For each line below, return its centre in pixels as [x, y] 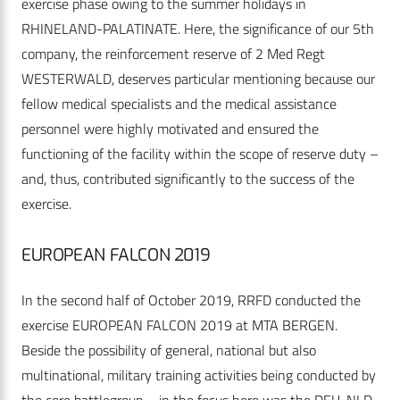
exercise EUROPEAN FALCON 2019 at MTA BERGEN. [179, 325]
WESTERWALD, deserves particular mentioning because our [198, 79]
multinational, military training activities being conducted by [199, 375]
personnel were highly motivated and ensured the [170, 129]
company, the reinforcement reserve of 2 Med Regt [173, 54]
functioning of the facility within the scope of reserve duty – [200, 154]
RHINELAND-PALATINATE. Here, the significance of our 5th [198, 29]
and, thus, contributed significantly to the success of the [188, 179]
